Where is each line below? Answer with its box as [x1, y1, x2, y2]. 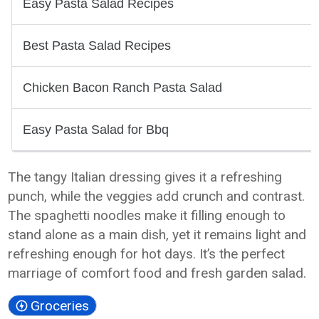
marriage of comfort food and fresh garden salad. [8, 265, 307, 281]
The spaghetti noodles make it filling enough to [8, 207, 286, 224]
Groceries [31, 298, 90, 314]
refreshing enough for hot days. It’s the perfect [8, 246, 286, 262]
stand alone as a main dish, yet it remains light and [8, 226, 307, 243]
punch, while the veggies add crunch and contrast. [8, 188, 305, 204]
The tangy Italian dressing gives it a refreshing [8, 169, 283, 185]
